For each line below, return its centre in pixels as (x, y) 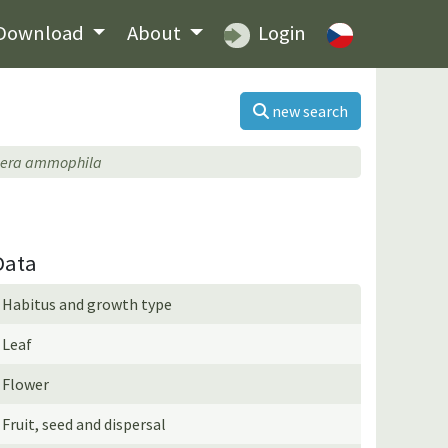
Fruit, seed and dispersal (84, 423)
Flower (26, 383)
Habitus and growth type (87, 303)
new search (310, 110)
